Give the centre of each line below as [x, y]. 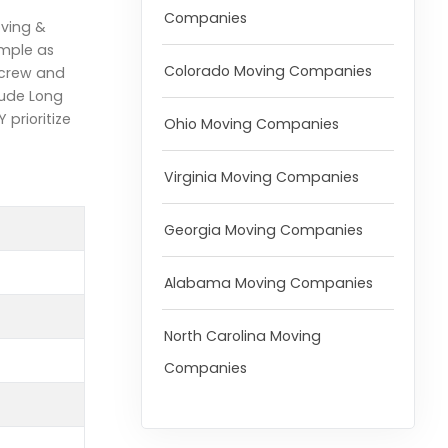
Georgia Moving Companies [263, 230]
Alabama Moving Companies [268, 283]
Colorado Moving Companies [267, 71]
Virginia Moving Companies [261, 177]
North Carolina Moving [242, 336]
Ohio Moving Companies [251, 124]
